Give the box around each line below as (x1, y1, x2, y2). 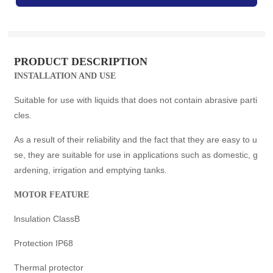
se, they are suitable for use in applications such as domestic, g (14, 149, 258, 160)
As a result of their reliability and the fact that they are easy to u (14, 134, 258, 144)
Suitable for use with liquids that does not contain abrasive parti (14, 94, 258, 105)
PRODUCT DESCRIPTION (14, 55, 148, 68)
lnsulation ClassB (14, 213, 80, 224)
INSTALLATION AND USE (14, 71, 116, 80)
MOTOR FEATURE (14, 190, 90, 199)
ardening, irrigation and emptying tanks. (14, 165, 168, 175)
